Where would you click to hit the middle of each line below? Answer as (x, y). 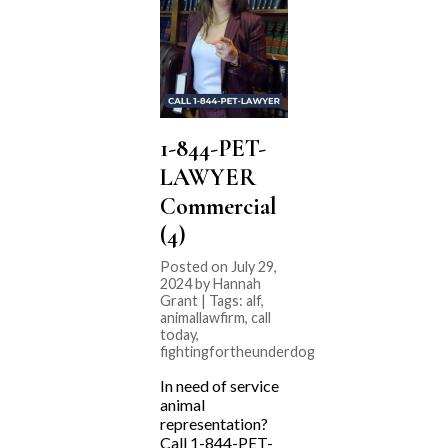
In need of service (219, 386)
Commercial (218, 207)
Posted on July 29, (218, 267)
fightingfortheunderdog (237, 352)
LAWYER (208, 178)
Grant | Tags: (203, 301)
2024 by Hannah (210, 284)
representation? (214, 424)
